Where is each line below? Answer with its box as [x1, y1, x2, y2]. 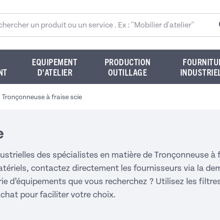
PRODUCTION [104, 56, 151, 67]
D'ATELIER [37, 66, 73, 78]
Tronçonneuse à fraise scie [2, 93, 82, 101]
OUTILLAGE [108, 66, 147, 78]
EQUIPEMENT [32, 56, 78, 67]
